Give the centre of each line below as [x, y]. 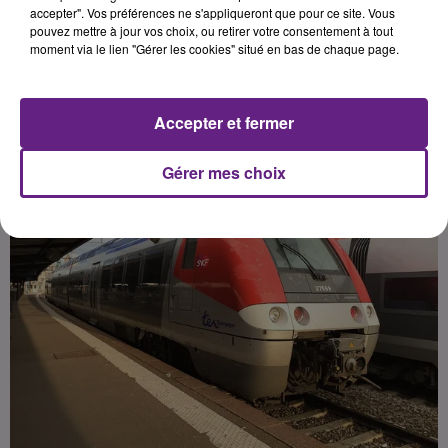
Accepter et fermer [224, 122]
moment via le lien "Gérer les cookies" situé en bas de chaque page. [214, 48]
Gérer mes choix [224, 172]
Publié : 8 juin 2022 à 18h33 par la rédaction [173, 86]
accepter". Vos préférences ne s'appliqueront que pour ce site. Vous [212, 12]
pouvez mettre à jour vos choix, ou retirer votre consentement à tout [211, 30]
